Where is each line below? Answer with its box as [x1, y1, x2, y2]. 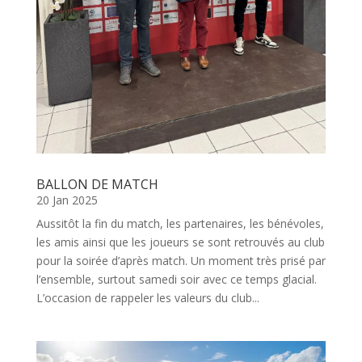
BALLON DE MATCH [36, 175, 158, 194]
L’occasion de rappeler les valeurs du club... [36, 290, 259, 306]
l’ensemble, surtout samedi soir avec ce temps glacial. [36, 271, 317, 288]
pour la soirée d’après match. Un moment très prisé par [36, 253, 326, 269]
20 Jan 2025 [36, 192, 98, 208]
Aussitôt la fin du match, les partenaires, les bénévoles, [36, 216, 324, 232]
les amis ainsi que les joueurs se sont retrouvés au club [36, 234, 325, 250]
